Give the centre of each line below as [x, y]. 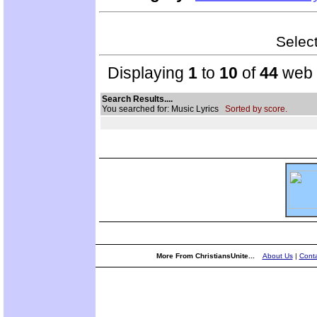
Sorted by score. [256, 109]
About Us [277, 256]
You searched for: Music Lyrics [163, 109]
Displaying [144, 73]
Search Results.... [137, 99]
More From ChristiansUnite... [206, 256]
